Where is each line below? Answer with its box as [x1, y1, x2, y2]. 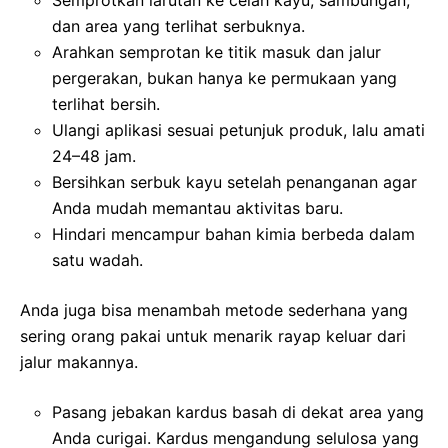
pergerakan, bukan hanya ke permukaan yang [52, 67, 397, 88]
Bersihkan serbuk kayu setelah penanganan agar [52, 171, 417, 192]
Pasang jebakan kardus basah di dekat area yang [52, 401, 424, 422]
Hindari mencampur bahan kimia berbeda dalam [52, 223, 415, 244]
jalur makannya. [20, 351, 138, 372]
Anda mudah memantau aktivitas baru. [52, 197, 343, 218]
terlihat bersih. [52, 93, 160, 114]
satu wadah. [52, 249, 143, 270]
